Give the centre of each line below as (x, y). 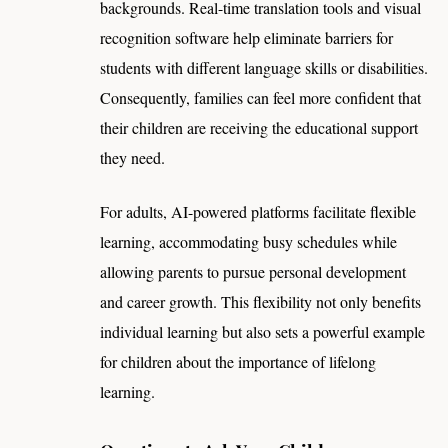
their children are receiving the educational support (259, 127)
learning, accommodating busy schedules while (248, 241)
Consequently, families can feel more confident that (260, 97)
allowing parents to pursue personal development (253, 271)
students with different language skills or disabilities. (264, 67)
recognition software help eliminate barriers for (246, 37)
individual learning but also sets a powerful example (262, 331)
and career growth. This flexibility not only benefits (260, 301)
